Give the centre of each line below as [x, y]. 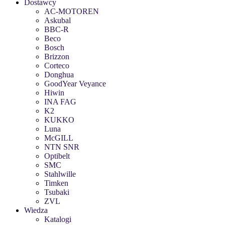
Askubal [58, 20]
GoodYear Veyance [75, 84]
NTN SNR [62, 147]
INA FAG [60, 102]
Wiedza [36, 210]
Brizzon [57, 57]
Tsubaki [57, 192]
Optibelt [57, 156]
